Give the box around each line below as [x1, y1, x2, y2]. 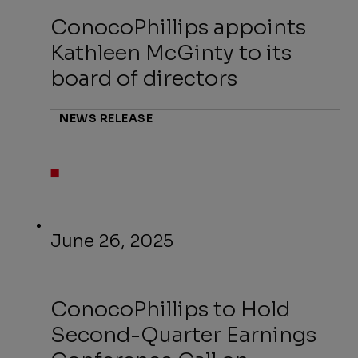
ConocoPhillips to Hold [50, 296, 291, 324]
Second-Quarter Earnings [50, 322, 317, 349]
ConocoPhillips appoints [50, 14, 307, 42]
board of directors [50, 66, 238, 93]
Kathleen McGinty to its [50, 40, 292, 67]
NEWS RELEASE [59, 111, 153, 126]
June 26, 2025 [50, 230, 174, 253]
